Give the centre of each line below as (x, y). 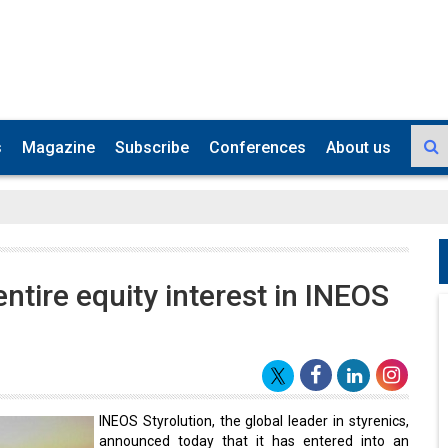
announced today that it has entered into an (254, 437)
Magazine (58, 143)
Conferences (257, 143)
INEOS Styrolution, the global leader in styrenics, (254, 417)
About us (358, 143)
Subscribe (152, 143)
